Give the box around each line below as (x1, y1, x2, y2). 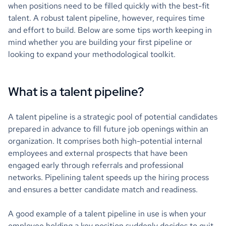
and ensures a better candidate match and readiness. (8, 184, 198, 195)
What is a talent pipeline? (8, 84, 144, 99)
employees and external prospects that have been (8, 148, 188, 158)
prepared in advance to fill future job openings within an (8, 124, 208, 134)
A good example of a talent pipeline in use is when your (8, 208, 206, 219)
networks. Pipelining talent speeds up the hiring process (8, 172, 209, 183)
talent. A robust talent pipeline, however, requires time (8, 13, 205, 23)
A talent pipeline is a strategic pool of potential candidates (8, 111, 217, 122)
